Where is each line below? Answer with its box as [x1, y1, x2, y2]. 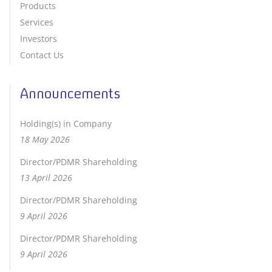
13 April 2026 [20, 172, 72, 183]
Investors [20, 33, 57, 44]
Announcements [20, 85, 120, 102]
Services [20, 16, 53, 28]
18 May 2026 [20, 134, 70, 145]
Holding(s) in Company [20, 118, 112, 129]
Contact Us [20, 49, 64, 61]
